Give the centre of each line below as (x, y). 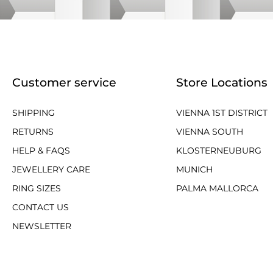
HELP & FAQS (41, 150)
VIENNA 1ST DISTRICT (222, 112)
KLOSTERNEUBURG (218, 150)
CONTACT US (41, 207)
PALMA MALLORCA (217, 188)
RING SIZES (37, 188)
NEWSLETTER (42, 226)
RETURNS (33, 131)
